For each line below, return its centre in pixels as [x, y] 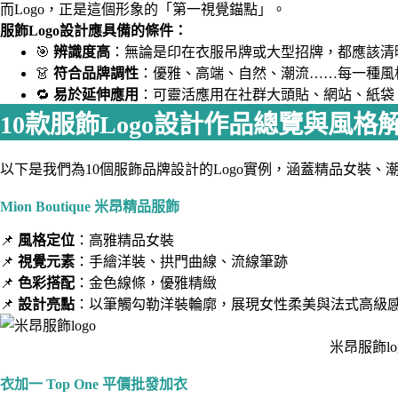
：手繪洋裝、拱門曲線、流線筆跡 [181, 262]
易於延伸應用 [96, 95]
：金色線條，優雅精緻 [146, 283]
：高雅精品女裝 [124, 241]
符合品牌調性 [96, 74]
